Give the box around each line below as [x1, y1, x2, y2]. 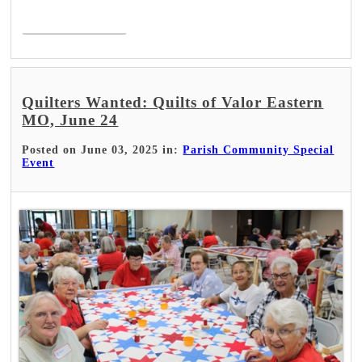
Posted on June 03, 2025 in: [22, 144, 183, 157]
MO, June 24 [22, 111, 119, 128]
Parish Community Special [183, 144, 335, 157]
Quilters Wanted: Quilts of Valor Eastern [22, 93, 324, 111]
